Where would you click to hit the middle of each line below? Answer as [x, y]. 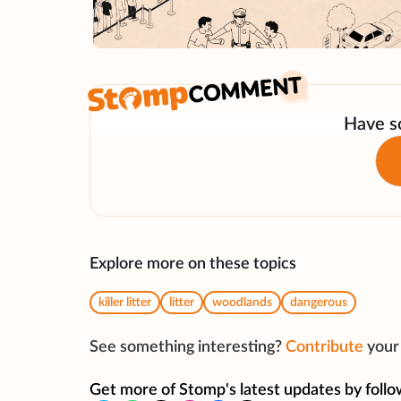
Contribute [324, 348]
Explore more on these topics [193, 264]
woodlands [242, 303]
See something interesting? [186, 348]
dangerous [319, 303]
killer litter [125, 303]
